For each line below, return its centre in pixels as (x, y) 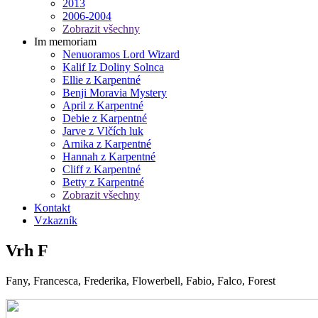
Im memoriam (65, 42)
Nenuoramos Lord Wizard (121, 54)
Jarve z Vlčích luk (103, 131)
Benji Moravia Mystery (115, 93)
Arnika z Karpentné (107, 144)
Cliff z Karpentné (102, 169)
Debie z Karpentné (105, 118)
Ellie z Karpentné (102, 80)
